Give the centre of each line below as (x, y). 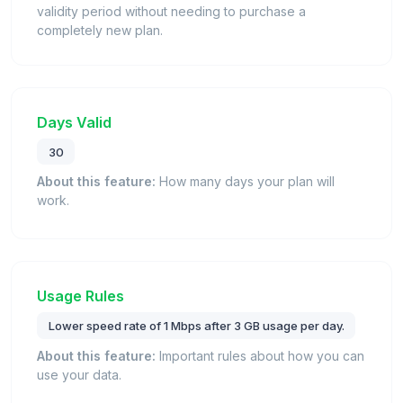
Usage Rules (81, 296)
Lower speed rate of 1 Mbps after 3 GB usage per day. (196, 326)
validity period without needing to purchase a (171, 11)
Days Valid (74, 122)
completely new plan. (100, 30)
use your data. (79, 375)
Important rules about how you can (260, 356)
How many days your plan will (245, 182)
